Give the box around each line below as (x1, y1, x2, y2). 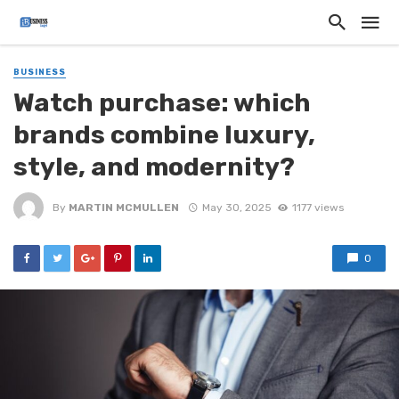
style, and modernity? (13, 151, 295, 183)
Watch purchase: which (13, 87, 311, 118)
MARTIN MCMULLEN (69, 200, 179, 214)
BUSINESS (13, 68, 66, 77)
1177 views (291, 200, 344, 214)
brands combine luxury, (13, 119, 315, 151)
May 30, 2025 (201, 200, 272, 214)
